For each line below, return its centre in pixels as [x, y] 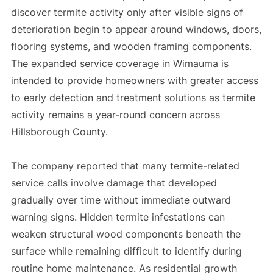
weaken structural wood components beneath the [126, 234]
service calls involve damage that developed [114, 183]
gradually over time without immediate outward [121, 200]
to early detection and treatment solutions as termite [133, 98]
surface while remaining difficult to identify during [126, 251]
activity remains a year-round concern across [115, 115]
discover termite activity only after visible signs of [127, 12]
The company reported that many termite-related [125, 166]
